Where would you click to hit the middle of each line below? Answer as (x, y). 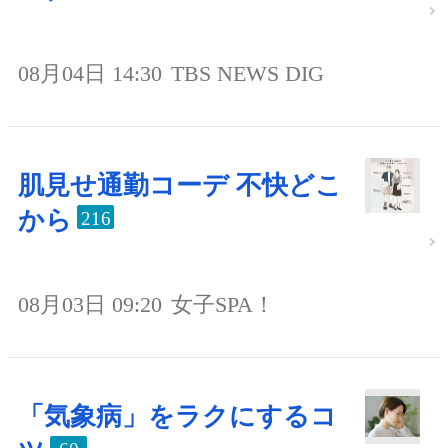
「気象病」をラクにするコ (177, 416)
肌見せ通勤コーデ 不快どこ (180, 185)
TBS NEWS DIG (247, 73)
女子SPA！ (223, 304)
